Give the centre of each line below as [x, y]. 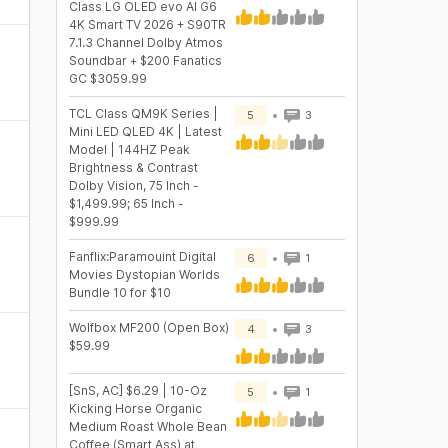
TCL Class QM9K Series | [143, 113]
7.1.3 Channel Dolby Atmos [145, 42]
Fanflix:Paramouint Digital [142, 256]
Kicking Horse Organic [135, 408]
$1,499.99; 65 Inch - [126, 203]
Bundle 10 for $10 [119, 292]
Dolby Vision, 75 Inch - [133, 185]
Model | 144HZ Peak [129, 149]
